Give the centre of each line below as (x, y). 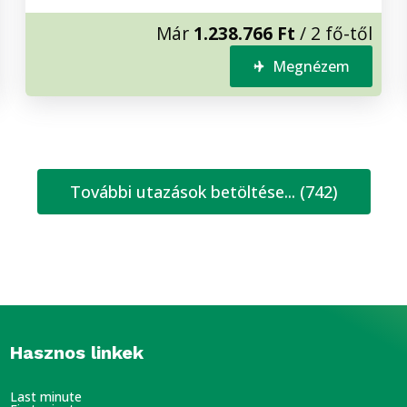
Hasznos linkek (76, 353)
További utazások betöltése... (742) (203, 192)
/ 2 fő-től (334, 34)
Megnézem (311, 67)
